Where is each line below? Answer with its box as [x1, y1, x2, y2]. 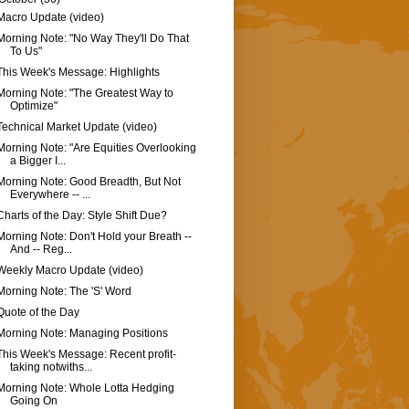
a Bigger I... [9, 154, 66, 168]
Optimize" [9, 100, 58, 113]
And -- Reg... [9, 243, 72, 257]
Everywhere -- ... [9, 188, 90, 202]
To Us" [9, 45, 42, 58]
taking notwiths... [9, 361, 92, 374]
